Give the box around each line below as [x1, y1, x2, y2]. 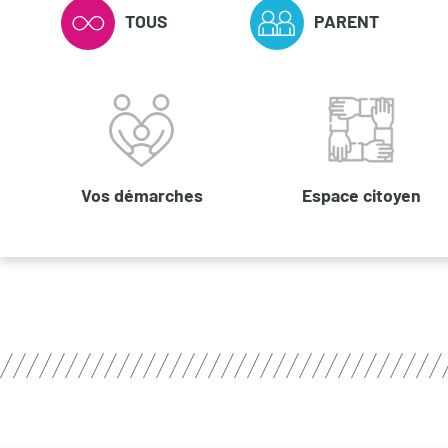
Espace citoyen [302, 183, 422, 206]
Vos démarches [80, 183, 203, 206]
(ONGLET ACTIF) [60, 50, 188, 73]
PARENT [313, 9, 379, 32]
